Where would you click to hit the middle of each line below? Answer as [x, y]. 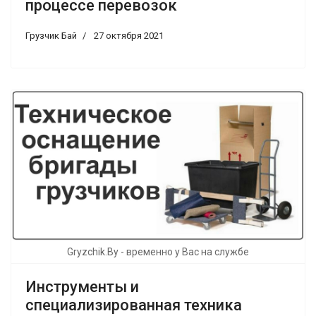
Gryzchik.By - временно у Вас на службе [158, 251]
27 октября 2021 [129, 36]
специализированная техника [134, 305]
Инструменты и [82, 286]
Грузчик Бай [51, 36]
